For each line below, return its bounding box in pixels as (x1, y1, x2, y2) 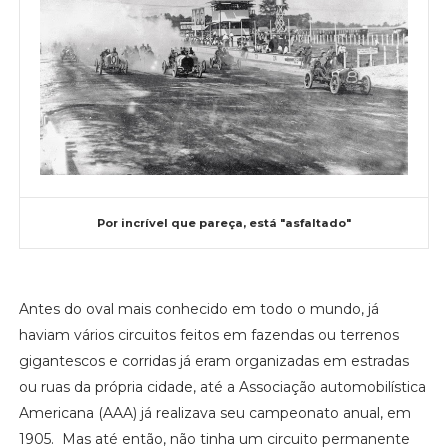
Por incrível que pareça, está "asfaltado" (96, 215, 351, 230)
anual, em (342, 403, 411, 422)
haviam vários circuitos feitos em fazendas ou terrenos (18, 325, 399, 344)
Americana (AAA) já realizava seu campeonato (18, 403, 339, 422)
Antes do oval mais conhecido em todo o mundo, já (18, 299, 379, 318)
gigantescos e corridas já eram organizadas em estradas (18, 351, 409, 370)
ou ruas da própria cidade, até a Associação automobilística (18, 377, 426, 396)
